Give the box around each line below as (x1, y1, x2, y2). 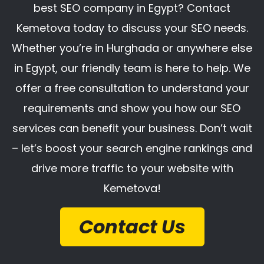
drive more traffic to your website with (31, 161, 233, 176)
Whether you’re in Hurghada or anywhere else (12, 41, 252, 56)
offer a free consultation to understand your (15, 81, 249, 96)
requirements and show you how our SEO (24, 101, 240, 116)
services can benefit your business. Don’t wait (12, 121, 252, 136)
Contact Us (78, 213, 186, 240)
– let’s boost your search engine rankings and (12, 141, 252, 156)
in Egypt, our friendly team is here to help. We (14, 61, 250, 76)
